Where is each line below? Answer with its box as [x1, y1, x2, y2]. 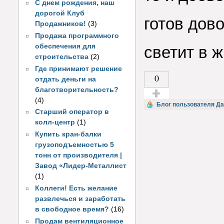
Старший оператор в [35, 108, 109, 116]
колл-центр [35, 118, 75, 126]
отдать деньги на [35, 75, 96, 83]
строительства [35, 52, 89, 60]
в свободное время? [35, 205, 109, 213]
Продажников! [35, 20, 86, 28]
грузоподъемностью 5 [35, 141, 114, 149]
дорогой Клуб [35, 9, 85, 17]
